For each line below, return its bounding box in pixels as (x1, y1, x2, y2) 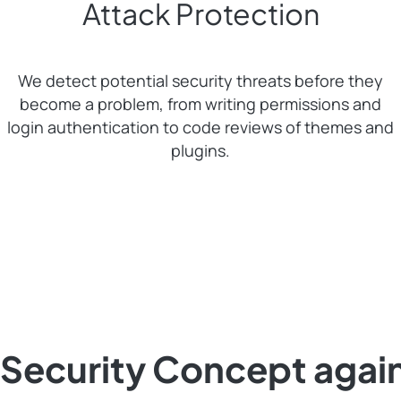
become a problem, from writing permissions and (20, 93, 381, 115)
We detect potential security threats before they (18, 70, 383, 92)
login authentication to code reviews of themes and (7, 116, 394, 139)
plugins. (171, 140, 230, 162)
